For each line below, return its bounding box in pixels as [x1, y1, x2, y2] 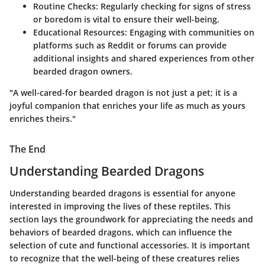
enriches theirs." [9, 112, 76, 124]
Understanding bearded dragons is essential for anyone [9, 188, 235, 199]
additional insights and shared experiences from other [33, 52, 254, 64]
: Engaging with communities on [125, 26, 254, 38]
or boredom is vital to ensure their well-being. [33, 13, 219, 25]
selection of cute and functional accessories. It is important [9, 240, 250, 251]
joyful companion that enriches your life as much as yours [9, 99, 245, 111]
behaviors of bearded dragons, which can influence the [9, 227, 232, 238]
